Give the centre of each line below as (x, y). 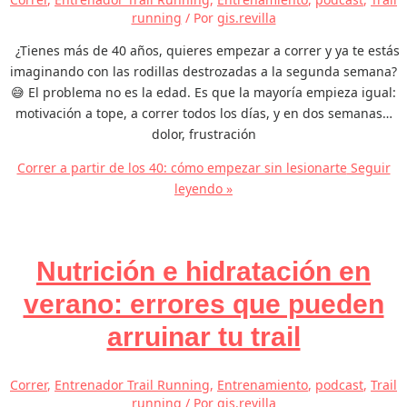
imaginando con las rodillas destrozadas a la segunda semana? (203, 71)
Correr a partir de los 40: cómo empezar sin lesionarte (182, 168)
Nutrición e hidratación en (203, 271)
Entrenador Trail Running (132, 384)
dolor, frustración (203, 134)
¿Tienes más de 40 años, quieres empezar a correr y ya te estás (203, 50)
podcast (339, 384)
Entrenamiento (263, 384)
